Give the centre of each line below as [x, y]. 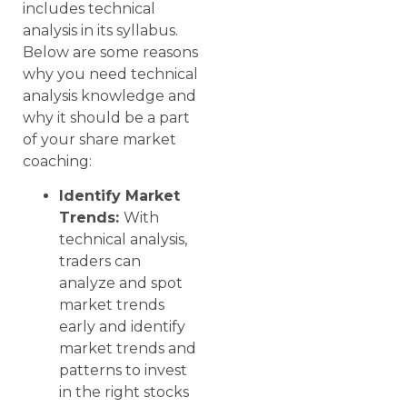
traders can [100, 262]
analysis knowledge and [109, 95]
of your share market [99, 139]
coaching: [57, 161]
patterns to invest [123, 371]
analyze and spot [121, 283]
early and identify [122, 327]
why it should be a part [106, 117]
